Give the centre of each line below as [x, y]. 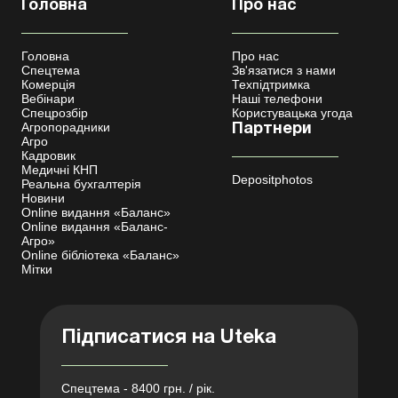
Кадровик [48, 155]
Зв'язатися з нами [284, 70]
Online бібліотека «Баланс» [100, 255]
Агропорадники [66, 127]
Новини [43, 198]
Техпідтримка [271, 84]
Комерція [48, 84]
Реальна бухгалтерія [81, 183]
